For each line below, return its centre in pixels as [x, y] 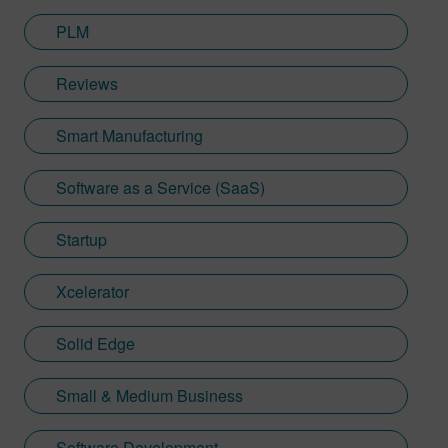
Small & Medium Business [149, 395]
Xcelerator [92, 291]
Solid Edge [95, 343]
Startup [81, 239]
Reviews [87, 83]
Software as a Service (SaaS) [160, 187]
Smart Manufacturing [129, 135]
